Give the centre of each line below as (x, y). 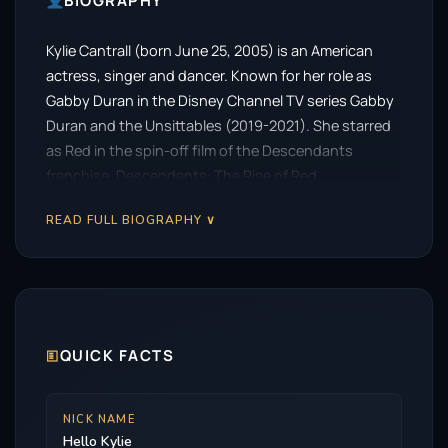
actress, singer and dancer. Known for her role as (209, 75)
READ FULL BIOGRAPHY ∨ (131, 220)
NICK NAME (99, 419)
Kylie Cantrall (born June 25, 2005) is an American (209, 50)
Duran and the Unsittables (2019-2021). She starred (218, 125)
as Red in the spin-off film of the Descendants (199, 150)
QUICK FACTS (116, 355)
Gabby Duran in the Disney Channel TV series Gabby (220, 100)
